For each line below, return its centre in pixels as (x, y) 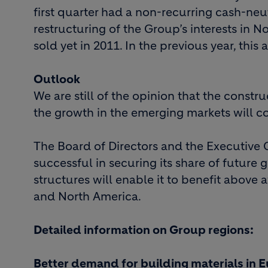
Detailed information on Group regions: (144, 230)
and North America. (87, 197)
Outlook (57, 79)
